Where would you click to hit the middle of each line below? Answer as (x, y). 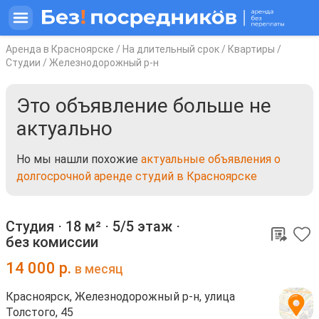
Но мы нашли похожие (79, 159)
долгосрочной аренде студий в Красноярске (137, 176)
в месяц (99, 269)
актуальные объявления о (211, 159)
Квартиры (251, 49)
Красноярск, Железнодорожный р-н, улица (120, 297)
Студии (23, 63)
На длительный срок (171, 49)
